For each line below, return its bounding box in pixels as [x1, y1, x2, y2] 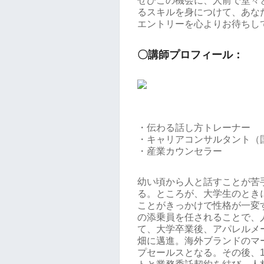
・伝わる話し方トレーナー [137, 123, 250, 133]
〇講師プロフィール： [137, 49, 243, 61]
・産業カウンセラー [137, 146, 222, 156]
